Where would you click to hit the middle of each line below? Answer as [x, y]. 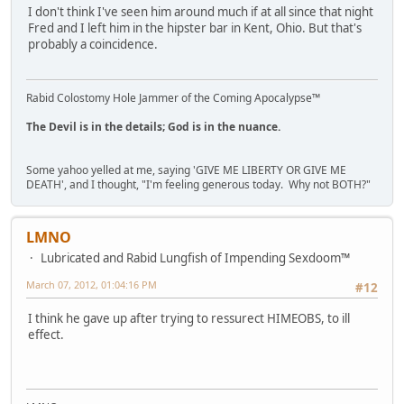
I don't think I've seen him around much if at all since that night [201, 12]
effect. [46, 334]
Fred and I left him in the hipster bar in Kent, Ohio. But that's [195, 28]
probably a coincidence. [93, 45]
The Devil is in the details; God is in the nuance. [153, 126]
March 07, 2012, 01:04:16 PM [92, 284]
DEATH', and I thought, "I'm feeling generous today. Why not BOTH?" [198, 184]
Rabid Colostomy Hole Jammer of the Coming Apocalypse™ [173, 97]
